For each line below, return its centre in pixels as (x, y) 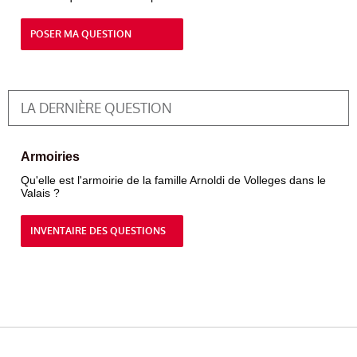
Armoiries (50, 157)
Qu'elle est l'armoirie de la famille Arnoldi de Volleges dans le (173, 180)
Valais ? (40, 193)
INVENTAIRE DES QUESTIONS (98, 231)
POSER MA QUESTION (81, 34)
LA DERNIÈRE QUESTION (96, 108)
